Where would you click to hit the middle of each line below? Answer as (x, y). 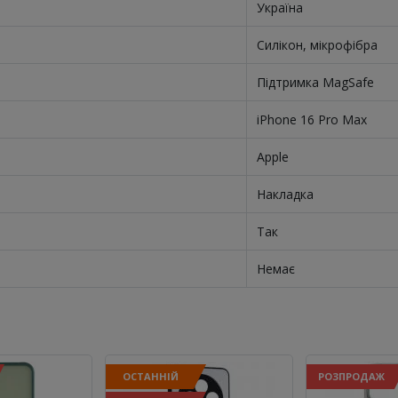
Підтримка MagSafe (315, 82)
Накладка (285, 194)
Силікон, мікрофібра (317, 44)
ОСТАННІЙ (150, 376)
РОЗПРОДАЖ (352, 376)
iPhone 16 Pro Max (311, 119)
